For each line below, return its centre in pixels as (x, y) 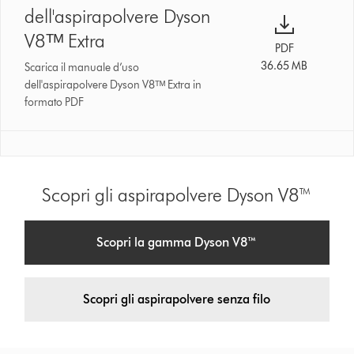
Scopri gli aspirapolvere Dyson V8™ (177, 194)
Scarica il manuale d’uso (82, 67)
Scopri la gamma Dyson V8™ (177, 242)
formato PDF (55, 102)
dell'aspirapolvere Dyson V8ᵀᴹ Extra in (113, 85)
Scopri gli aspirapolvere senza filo (177, 299)
